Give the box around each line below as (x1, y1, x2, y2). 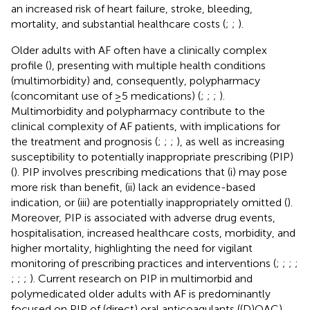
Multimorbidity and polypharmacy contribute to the (11, 104, 265, 118)
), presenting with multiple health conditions (48, 58, 266, 72)
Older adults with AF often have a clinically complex (11, 43, 267, 57)
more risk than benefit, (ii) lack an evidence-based (11, 180, 255, 194)
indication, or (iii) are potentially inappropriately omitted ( (11, 195, 287, 209)
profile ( (11, 58, 48, 72)
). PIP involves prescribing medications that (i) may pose (14, 165, 287, 179)
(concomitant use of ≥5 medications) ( (11, 89, 201, 102)
